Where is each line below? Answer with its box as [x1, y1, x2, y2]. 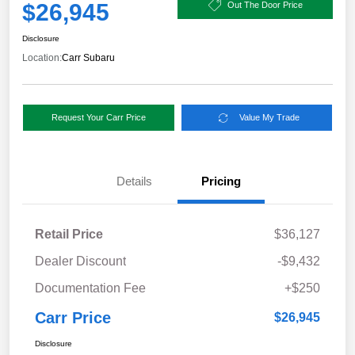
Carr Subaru [62, 52, 115, 64]
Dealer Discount [35, 254, 126, 269]
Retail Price [35, 227, 103, 242]
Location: [22, 52, 62, 64]
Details [116, 174, 152, 189]
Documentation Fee [35, 281, 146, 296]
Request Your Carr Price [51, 113, 146, 123]
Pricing [201, 174, 241, 189]
